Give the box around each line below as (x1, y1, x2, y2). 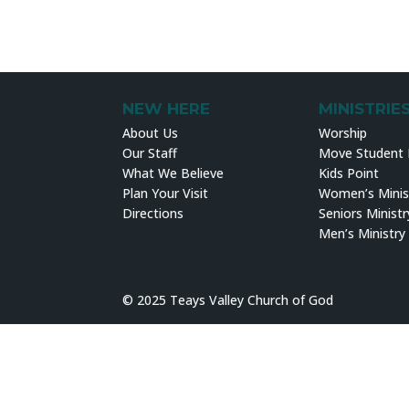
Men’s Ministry (319, 225, 406, 243)
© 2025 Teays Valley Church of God (122, 290, 334, 309)
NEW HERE (122, 100, 211, 119)
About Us (122, 124, 179, 142)
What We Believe (122, 164, 225, 183)
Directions (122, 204, 184, 223)
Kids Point (319, 164, 380, 183)
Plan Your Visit (122, 184, 209, 203)
